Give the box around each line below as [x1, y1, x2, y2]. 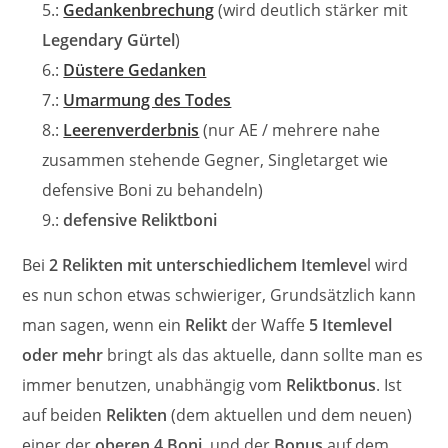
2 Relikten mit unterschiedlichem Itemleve [49, 254, 368, 276]
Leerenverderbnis [63, 119, 200, 141]
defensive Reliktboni [63, 209, 218, 231]
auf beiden [22, 404, 107, 426]
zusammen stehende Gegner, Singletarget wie [42, 149, 389, 171]
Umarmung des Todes [63, 89, 232, 111]
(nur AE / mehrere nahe [199, 119, 381, 141]
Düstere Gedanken [63, 59, 207, 81]
